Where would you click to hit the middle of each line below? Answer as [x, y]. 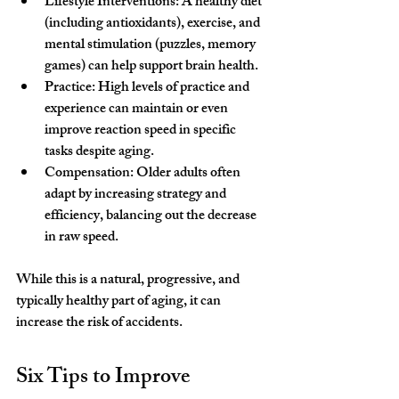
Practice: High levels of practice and [148, 88]
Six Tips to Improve [105, 378]
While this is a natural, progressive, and [129, 281]
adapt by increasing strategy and [137, 195]
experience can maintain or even [138, 110]
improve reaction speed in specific [142, 131]
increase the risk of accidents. [99, 323]
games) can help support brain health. [151, 67]
